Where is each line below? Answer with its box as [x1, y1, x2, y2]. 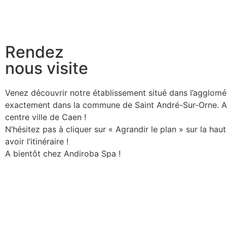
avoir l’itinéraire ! [5, 136, 68, 146]
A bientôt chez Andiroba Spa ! [5, 148, 121, 159]
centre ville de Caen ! [5, 112, 86, 122]
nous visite [5, 58, 88, 78]
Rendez [5, 42, 64, 62]
